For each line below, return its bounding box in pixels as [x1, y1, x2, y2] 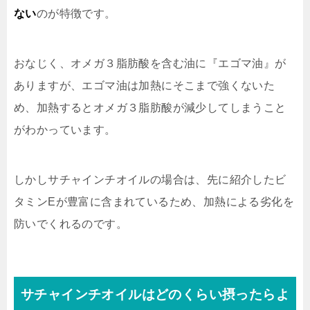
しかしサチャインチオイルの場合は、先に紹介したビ [14, 174, 286, 185]
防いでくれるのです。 [14, 218, 127, 230]
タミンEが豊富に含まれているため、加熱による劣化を [14, 196, 294, 208]
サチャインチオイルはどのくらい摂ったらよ [21, 287, 289, 302]
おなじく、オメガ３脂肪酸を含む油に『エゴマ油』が [14, 57, 286, 69]
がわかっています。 [14, 124, 116, 136]
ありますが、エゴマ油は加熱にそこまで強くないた [14, 80, 275, 91]
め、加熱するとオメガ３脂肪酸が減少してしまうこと [14, 102, 286, 113]
